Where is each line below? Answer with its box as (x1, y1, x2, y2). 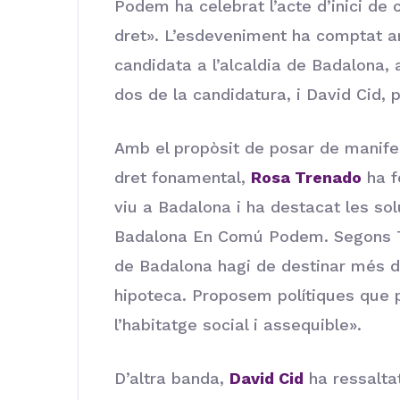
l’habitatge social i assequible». (114, 314, 362, 334)
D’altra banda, (114, 368, 229, 387)
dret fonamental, (114, 167, 251, 187)
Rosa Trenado (251, 167, 362, 187)
